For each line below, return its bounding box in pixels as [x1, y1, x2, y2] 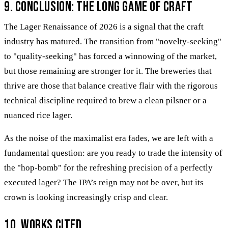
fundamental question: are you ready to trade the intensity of [4, 148, 222, 158]
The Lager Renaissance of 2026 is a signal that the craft [4, 21, 204, 32]
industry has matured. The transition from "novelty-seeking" [4, 36, 221, 46]
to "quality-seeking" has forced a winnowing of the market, [4, 51, 217, 61]
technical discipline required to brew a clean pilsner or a [4, 95, 207, 105]
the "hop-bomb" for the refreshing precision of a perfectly [4, 162, 213, 173]
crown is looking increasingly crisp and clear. [4, 192, 168, 202]
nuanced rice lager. [4, 110, 72, 120]
